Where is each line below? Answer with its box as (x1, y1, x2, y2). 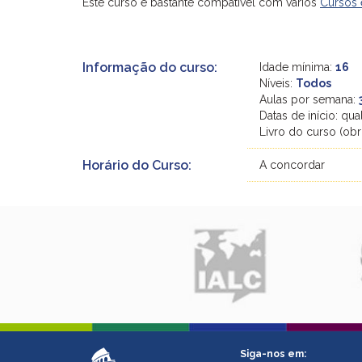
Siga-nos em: (240, 348, 306, 360)
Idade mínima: (259, 60, 336, 74)
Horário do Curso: (82, 157, 192, 173)
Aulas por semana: (259, 92, 360, 106)
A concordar (259, 158, 326, 171)
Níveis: (259, 76, 297, 90)
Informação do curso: (82, 59, 217, 75)
